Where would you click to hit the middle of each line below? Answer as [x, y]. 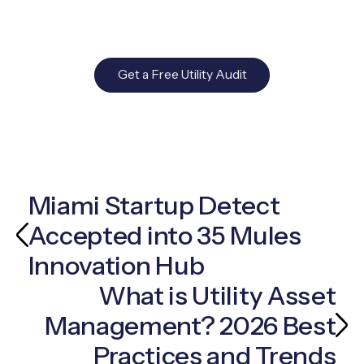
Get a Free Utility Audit [182, 75]
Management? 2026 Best [190, 325]
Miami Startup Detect [154, 205]
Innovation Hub [116, 265]
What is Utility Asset [217, 295]
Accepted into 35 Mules [165, 235]
